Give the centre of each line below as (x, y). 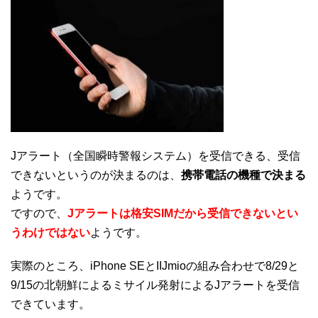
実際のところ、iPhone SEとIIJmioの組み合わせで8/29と (155, 265)
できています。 (50, 304)
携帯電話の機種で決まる (243, 175)
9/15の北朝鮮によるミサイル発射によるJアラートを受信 (155, 285)
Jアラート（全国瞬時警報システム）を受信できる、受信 (155, 155)
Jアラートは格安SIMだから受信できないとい (183, 213)
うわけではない (50, 232)
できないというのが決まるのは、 (96, 175)
